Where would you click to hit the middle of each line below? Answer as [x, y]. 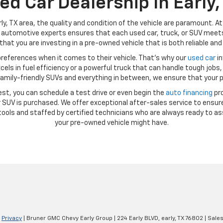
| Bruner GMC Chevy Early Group [67, 219]
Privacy [12, 219]
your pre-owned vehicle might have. [111, 123]
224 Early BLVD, [138, 219]
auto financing [189, 93]
